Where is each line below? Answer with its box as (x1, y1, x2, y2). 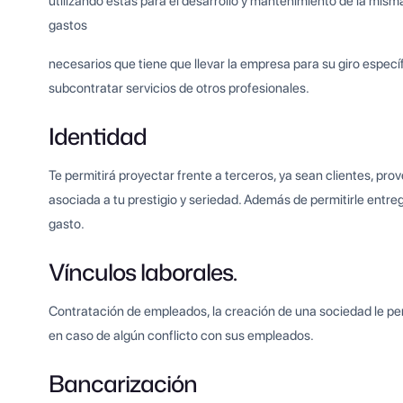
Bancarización (49, 367, 198, 400)
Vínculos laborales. (49, 255, 237, 289)
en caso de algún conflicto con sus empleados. (49, 327, 315, 345)
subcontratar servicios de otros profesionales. (49, 80, 310, 97)
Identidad (49, 120, 148, 153)
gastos (49, 17, 88, 34)
